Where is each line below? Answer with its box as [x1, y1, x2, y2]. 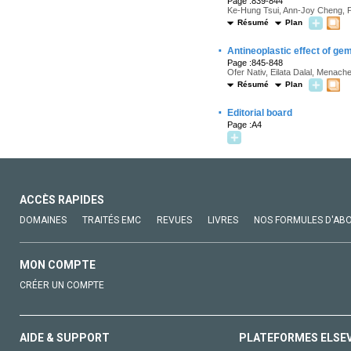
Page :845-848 [227, 58, 283, 67]
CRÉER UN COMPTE [20, 280, 104, 291]
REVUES [157, 215, 192, 226]
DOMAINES [20, 215, 67, 226]
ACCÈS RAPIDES [20, 194, 104, 206]
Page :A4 [227, 120, 262, 129]
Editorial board [227, 107, 292, 118]
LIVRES [208, 215, 238, 226]
